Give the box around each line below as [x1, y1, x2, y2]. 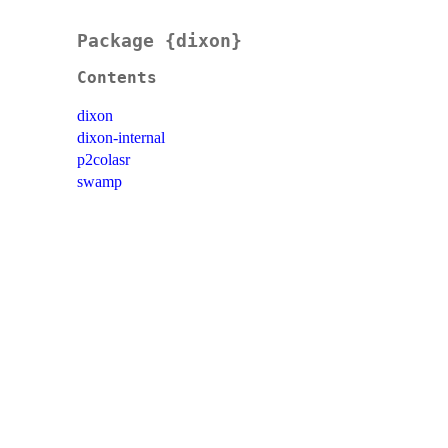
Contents [77, 69, 157, 88]
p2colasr [77, 151, 130, 169]
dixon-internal [77, 129, 165, 147]
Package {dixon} [77, 30, 242, 52]
